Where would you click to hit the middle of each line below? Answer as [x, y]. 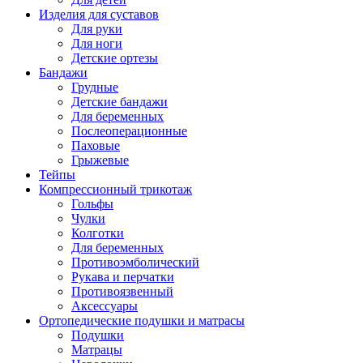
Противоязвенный [122, 291]
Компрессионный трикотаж [115, 189]
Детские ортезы [115, 58]
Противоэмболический [135, 262]
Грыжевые [100, 160]
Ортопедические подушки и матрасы [142, 320]
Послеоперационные [129, 130]
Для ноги [97, 43]
